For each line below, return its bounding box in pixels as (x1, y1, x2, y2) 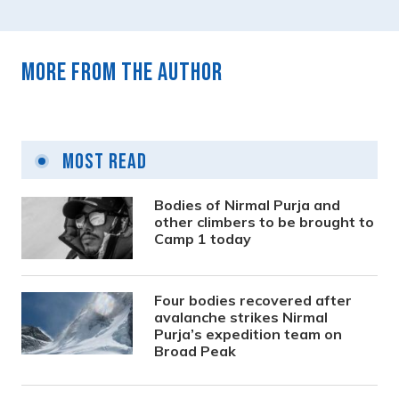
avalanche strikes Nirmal (154, 308, 329, 326)
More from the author (21, 58, 223, 87)
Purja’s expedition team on (154, 325, 343, 343)
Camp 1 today (154, 230, 252, 248)
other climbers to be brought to (154, 213, 375, 231)
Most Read (58, 149, 147, 175)
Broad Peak (154, 342, 237, 360)
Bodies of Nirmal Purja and (154, 196, 341, 214)
